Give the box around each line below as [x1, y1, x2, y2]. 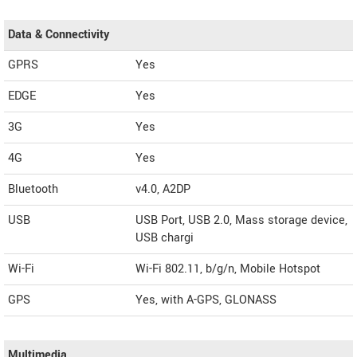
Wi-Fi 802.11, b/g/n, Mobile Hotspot [135, 261, 320, 277]
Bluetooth [8, 181, 58, 198]
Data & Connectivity [8, 26, 109, 43]
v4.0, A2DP [135, 181, 190, 198]
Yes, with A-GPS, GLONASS [135, 292, 277, 308]
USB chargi [135, 229, 194, 246]
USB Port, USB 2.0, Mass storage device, [135, 212, 347, 229]
